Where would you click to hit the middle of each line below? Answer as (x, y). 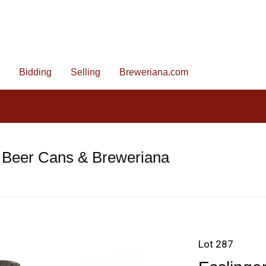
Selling (85, 72)
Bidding (35, 72)
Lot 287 (216, 244)
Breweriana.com (154, 72)
